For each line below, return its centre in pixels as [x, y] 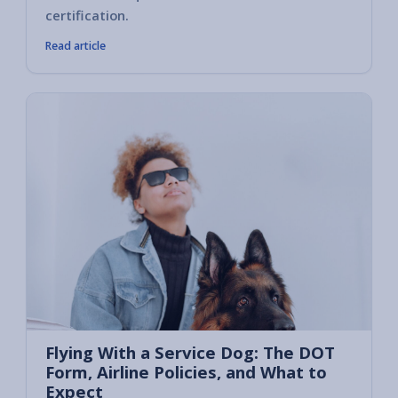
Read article [76, 46]
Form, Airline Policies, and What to [186, 371]
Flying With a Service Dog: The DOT [190, 352]
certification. [87, 16]
